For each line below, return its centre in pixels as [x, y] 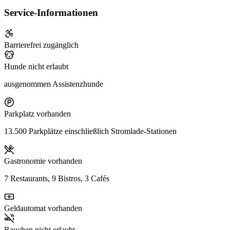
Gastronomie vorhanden [43, 161]
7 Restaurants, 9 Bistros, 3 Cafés [57, 179]
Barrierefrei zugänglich [41, 45]
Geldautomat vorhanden [43, 208]
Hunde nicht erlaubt [36, 67]
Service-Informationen [51, 13]
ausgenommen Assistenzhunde [54, 84]
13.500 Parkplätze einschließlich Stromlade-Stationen [90, 131]
